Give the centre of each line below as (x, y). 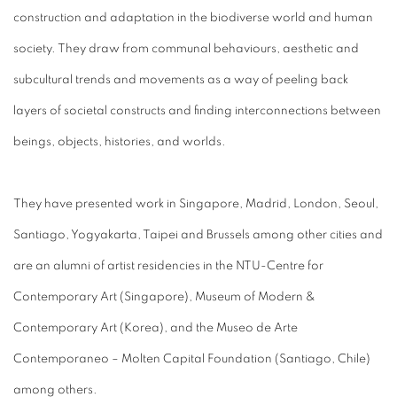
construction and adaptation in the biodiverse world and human (193, 18)
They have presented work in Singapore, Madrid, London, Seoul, (196, 204)
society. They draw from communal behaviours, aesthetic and (186, 49)
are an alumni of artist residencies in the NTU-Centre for (168, 266)
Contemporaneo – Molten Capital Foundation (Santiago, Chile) (192, 359)
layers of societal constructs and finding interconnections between (197, 111)
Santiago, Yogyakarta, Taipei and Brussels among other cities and (198, 235)
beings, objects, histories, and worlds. (120, 142)
